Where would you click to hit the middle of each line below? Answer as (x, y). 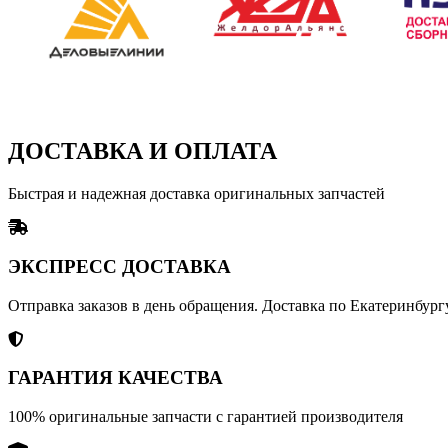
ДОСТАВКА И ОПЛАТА (142, 151)
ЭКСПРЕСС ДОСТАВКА (119, 266)
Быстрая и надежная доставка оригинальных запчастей (196, 194)
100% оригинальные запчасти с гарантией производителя (205, 417)
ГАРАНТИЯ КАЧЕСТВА (115, 378)
